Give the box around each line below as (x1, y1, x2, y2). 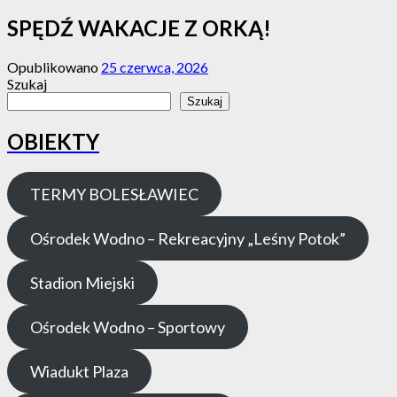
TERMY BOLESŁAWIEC (29, 183, 198, 204)
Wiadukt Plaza (29, 361, 128, 381)
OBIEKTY (7, 128, 99, 155)
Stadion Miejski (29, 272, 135, 292)
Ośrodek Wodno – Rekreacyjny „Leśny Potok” (29, 228, 346, 248)
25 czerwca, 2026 (101, 58, 208, 76)
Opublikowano (7, 58, 101, 76)
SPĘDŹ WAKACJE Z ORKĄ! (7, 15, 271, 42)
